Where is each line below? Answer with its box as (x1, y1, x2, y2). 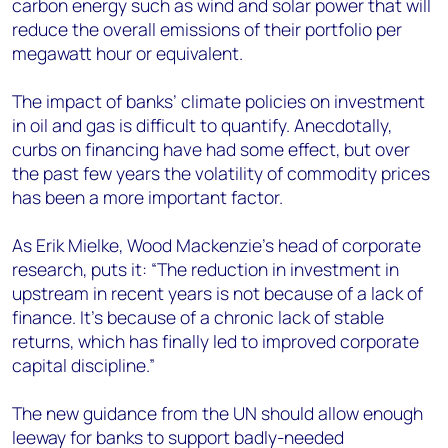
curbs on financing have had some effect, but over (12, 137, 410, 161)
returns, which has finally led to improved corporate (12, 329, 419, 353)
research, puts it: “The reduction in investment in (12, 257, 399, 281)
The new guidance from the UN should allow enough (12, 401, 423, 425)
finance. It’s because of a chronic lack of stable (12, 305, 384, 329)
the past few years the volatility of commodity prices (12, 161, 430, 185)
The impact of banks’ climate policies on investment (12, 89, 425, 113)
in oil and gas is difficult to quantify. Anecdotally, (12, 113, 392, 137)
